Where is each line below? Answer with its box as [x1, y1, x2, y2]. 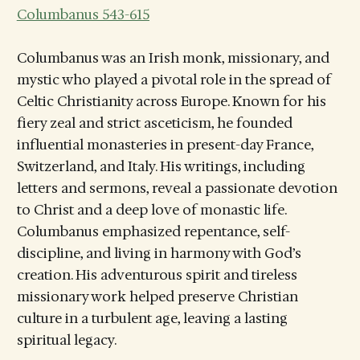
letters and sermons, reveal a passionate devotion [16, 179, 337, 198]
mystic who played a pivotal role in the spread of [16, 71, 331, 89]
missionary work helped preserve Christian [16, 288, 298, 306]
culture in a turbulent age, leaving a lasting [16, 309, 288, 328]
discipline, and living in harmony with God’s [16, 244, 301, 263]
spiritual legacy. [16, 331, 117, 350]
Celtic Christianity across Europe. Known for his [16, 92, 326, 111]
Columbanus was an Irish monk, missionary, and [16, 49, 329, 67]
